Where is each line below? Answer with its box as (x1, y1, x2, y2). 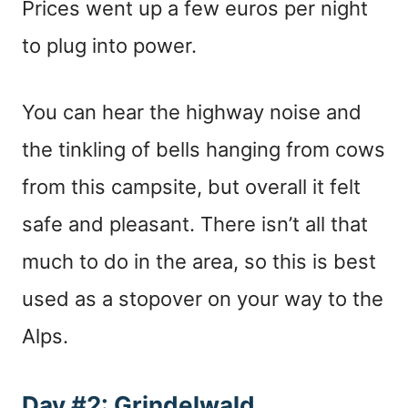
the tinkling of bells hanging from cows (22, 138, 385, 162)
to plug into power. (22, 34, 197, 58)
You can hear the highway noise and (22, 100, 362, 125)
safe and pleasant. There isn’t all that (22, 212, 368, 237)
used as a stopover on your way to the (22, 287, 383, 311)
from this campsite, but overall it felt (22, 175, 361, 199)
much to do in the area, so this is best (22, 250, 376, 274)
